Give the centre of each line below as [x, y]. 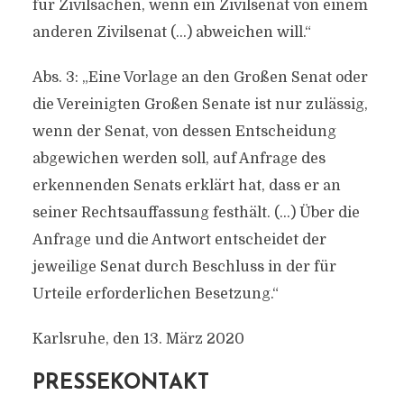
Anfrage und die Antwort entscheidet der [179, 240]
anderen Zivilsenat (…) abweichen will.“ [171, 32]
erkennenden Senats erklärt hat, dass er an [186, 186]
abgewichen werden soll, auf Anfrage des [179, 159]
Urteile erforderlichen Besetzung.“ [155, 294]
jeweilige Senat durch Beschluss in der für [184, 267]
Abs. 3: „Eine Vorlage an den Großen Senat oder [200, 78]
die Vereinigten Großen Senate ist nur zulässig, [200, 105]
